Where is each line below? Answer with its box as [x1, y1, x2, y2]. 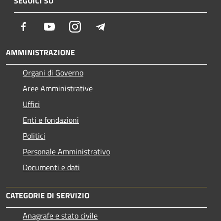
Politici [23, 129, 45, 142]
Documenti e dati [23, 161, 80, 173]
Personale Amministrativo [23, 145, 110, 157]
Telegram [106, 20, 137, 32]
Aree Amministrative [23, 82, 93, 94]
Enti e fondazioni [23, 113, 79, 126]
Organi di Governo [23, 66, 83, 78]
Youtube [55, 20, 82, 32]
